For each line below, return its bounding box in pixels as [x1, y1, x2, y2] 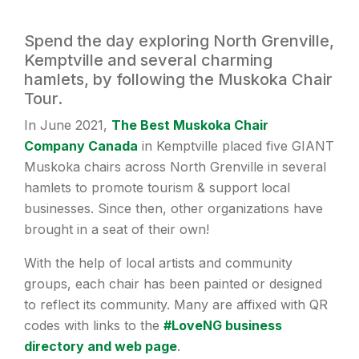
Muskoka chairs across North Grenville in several [24, 159, 326, 175]
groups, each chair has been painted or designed [24, 276, 322, 292]
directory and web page [24, 338, 177, 355]
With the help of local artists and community [24, 255, 292, 272]
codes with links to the [24, 317, 163, 334]
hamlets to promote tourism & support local [24, 179, 290, 196]
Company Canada [24, 138, 138, 155]
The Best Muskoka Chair [111, 117, 268, 134]
